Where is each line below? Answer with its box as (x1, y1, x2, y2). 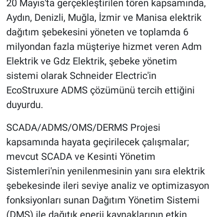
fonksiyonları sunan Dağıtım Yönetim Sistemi (6, 194, 200, 206)
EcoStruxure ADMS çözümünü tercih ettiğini (6, 84, 195, 96)
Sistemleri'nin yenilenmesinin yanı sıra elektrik (6, 165, 205, 177)
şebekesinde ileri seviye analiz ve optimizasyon (6, 179, 209, 191)
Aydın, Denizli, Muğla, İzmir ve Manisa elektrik (6, 11, 201, 23)
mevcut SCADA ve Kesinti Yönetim (6, 150, 155, 162)
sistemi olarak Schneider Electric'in (6, 69, 156, 81)
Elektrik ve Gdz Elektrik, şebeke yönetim (6, 55, 177, 67)
